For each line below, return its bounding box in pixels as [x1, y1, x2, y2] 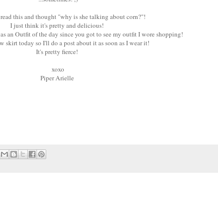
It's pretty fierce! [36, 47, 80, 56]
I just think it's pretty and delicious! [10, 20, 106, 30]
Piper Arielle [40, 73, 76, 82]
